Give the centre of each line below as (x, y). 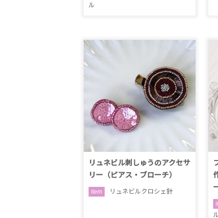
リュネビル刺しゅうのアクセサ (139, 163)
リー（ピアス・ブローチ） (132, 175)
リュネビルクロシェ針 (141, 191)
